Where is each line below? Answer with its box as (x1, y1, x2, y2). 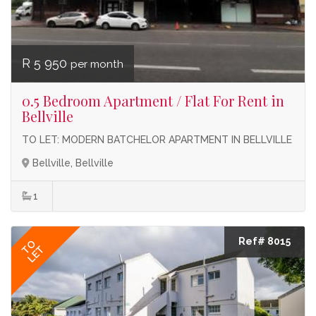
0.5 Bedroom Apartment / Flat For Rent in (22, 91, 284, 110)
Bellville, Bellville (32, 157, 114, 169)
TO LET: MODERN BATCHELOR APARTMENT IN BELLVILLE (22, 134, 292, 145)
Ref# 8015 (238, 236, 291, 247)
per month (71, 58, 123, 71)
